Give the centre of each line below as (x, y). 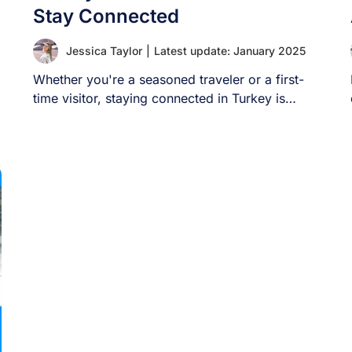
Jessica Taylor (104, 51)
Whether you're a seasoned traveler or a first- (169, 79)
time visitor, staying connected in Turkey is (159, 98)
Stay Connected (106, 16)
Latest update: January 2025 (230, 51)
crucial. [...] (68, 117)
